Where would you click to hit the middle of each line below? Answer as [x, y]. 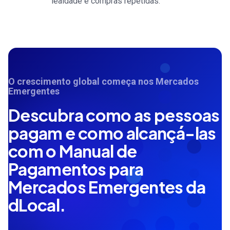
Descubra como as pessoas [114, 115]
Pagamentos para [76, 169]
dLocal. [37, 205]
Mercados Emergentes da [107, 187]
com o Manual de [73, 151]
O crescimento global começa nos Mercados [103, 82]
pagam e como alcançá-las [112, 133]
